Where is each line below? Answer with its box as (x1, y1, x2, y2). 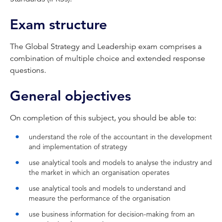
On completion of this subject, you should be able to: (10, 113, 196, 123)
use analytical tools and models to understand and (29, 184, 186, 193)
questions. (10, 65, 46, 75)
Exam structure (10, 16, 107, 33)
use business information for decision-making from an (29, 210, 195, 219)
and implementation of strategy (29, 142, 127, 151)
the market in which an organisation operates (29, 168, 169, 177)
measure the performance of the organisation (29, 194, 170, 203)
